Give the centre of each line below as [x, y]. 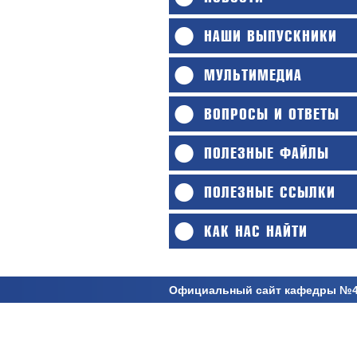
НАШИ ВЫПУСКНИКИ [271, 37]
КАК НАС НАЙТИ [256, 232]
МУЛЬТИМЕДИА [253, 76]
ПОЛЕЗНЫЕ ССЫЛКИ [270, 193]
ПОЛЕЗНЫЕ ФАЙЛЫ [267, 154]
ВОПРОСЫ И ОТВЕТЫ [272, 115]
